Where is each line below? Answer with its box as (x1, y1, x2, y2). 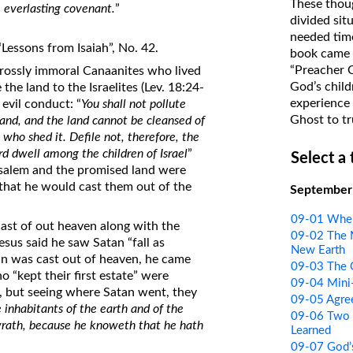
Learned (290, 324, 331, 336)
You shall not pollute (81, 98, 187, 111)
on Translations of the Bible (176, 10, 312, 24)
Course (176, 54, 213, 67)
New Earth (290, 243, 345, 256)
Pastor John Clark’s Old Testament (176, 35, 349, 48)
